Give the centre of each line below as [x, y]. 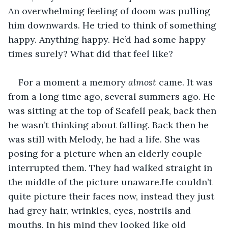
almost [144, 82]
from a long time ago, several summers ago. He [113, 96]
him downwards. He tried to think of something [113, 25]
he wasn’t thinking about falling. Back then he [110, 125]
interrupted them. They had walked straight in [111, 167]
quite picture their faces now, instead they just [112, 196]
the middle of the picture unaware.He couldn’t [111, 182]
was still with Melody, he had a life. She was [105, 139]
